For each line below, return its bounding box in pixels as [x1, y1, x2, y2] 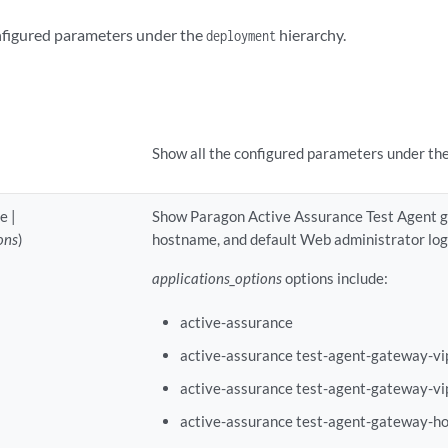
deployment [206, 26, 276, 44]
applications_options [152, 268, 283, 287]
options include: [282, 268, 389, 287]
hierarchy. [276, 24, 346, 44]
